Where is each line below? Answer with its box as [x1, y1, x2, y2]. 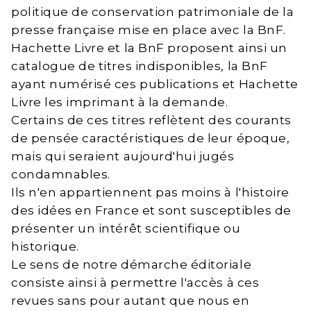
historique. [11, 239, 79, 254]
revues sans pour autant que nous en [11, 294, 250, 308]
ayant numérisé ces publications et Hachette [11, 77, 299, 92]
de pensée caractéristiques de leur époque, [11, 131, 290, 146]
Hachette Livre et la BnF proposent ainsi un [11, 41, 287, 56]
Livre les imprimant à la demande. [11, 95, 228, 110]
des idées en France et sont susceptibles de [11, 203, 292, 218]
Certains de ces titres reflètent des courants [11, 113, 292, 128]
